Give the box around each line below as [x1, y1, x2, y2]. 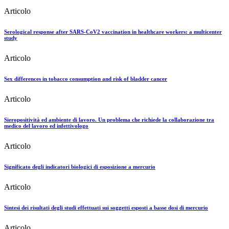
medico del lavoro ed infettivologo [4, 122, 88, 129]
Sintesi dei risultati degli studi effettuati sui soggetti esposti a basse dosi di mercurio [4, 204, 208, 211]
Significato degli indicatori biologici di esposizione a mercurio [4, 163, 155, 170]
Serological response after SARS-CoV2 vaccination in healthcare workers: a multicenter [4, 28, 222, 35]
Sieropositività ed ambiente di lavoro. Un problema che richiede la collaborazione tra [4, 116, 214, 123]
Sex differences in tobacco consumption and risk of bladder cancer [4, 75, 167, 82]
